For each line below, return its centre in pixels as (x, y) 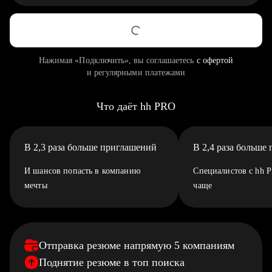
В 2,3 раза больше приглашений (90, 147)
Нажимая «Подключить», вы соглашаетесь (117, 60)
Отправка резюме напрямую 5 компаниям (137, 245)
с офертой (215, 60)
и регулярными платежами (136, 73)
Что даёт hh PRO (136, 106)
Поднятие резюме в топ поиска (112, 262)
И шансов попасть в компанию (82, 171)
